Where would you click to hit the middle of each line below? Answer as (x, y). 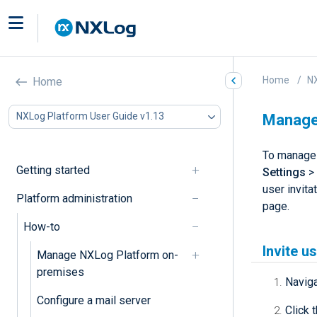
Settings (284, 172)
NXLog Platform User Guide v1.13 (90, 116)
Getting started (53, 170)
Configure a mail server (93, 300)
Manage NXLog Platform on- (107, 255)
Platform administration (74, 198)
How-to (41, 226)
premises (60, 272)
